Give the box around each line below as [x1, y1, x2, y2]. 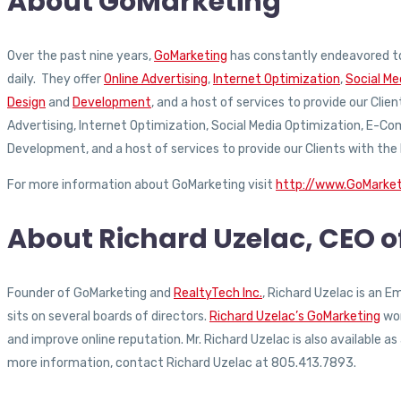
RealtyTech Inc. [174, 286, 262, 302]
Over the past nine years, [7, 48, 154, 64]
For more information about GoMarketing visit [7, 177, 276, 193]
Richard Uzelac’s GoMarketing [209, 309, 380, 325]
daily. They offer [7, 72, 104, 88]
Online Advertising [104, 72, 208, 88]
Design [7, 95, 46, 111]
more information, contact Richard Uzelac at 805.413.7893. [7, 355, 356, 371]
